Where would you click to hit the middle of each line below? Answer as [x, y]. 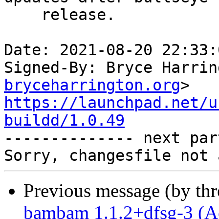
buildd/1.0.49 [64, 120]
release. [22, 15]
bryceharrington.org [92, 85]
